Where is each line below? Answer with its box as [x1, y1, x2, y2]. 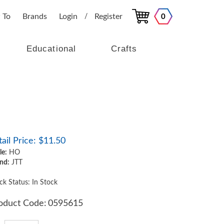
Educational [26, 44, 76, 53]
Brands [22, 12, 47, 20]
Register [94, 12, 122, 20]
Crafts [111, 44, 137, 53]
